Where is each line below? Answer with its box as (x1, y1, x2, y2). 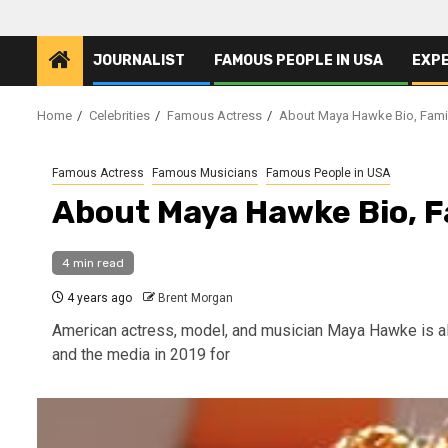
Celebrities (89, 108, 150, 123)
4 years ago (64, 291, 132, 305)
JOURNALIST (93, 52, 185, 69)
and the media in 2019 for (52, 345, 230, 364)
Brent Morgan (158, 291, 233, 305)
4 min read (62, 256, 124, 270)
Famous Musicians (152, 166, 258, 180)
